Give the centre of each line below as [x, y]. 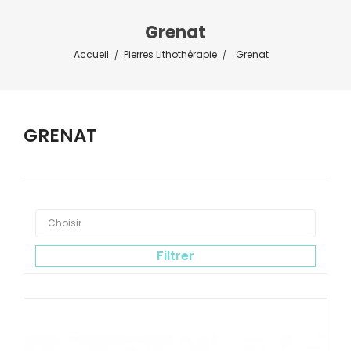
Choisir [65, 223]
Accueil [91, 55]
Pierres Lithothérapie [170, 55]
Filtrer [175, 256]
